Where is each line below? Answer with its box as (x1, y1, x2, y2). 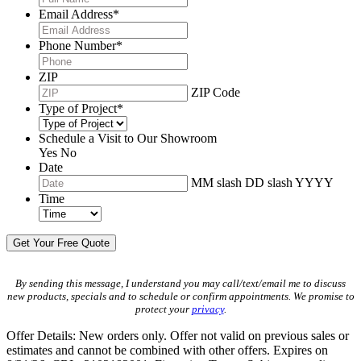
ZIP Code (191, 85, 240, 100)
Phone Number (39, 39, 116, 53)
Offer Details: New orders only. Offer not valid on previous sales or (6, 329, 349, 343)
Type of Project (39, 102, 117, 116)
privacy (191, 303, 224, 316)
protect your (135, 303, 192, 316)
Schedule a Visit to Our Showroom (39, 131, 217, 146)
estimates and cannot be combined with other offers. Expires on (6, 343, 328, 358)
